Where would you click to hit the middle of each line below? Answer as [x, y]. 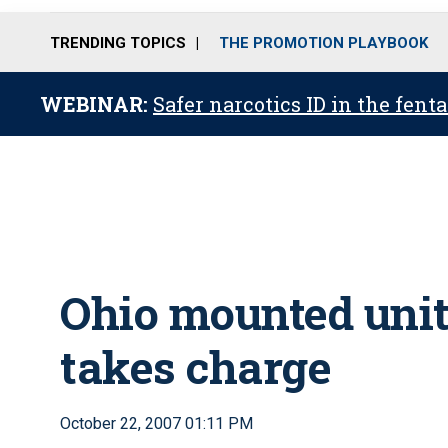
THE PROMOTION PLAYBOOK [323, 42]
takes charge [195, 366]
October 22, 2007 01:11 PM [156, 423]
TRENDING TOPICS [118, 42]
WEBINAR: [96, 104]
